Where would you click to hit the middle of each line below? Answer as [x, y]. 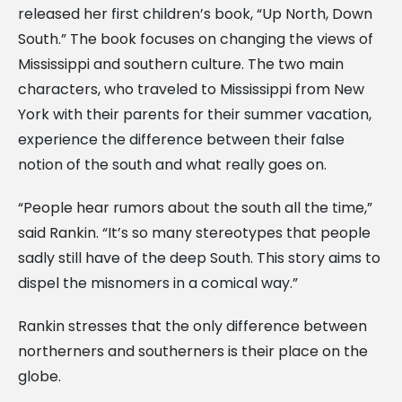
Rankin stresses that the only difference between [192, 326]
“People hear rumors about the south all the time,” [195, 207]
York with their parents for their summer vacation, [195, 114]
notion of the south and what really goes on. [172, 164]
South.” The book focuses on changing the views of [196, 39]
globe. [39, 376]
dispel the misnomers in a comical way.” [158, 283]
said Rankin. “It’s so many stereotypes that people [194, 232]
